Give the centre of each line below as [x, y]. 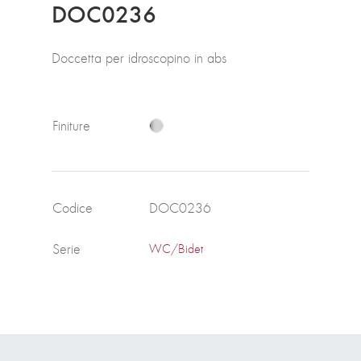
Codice [73, 207]
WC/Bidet [176, 248]
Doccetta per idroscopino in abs [139, 58]
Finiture [71, 125]
